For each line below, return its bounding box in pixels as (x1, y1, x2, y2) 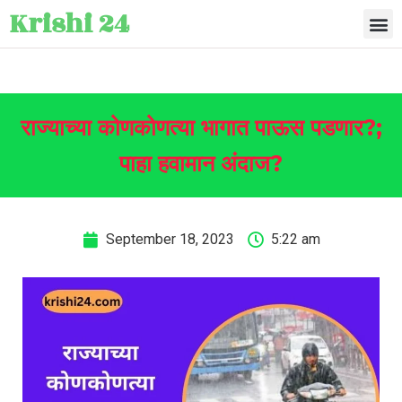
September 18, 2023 (105, 231, 234, 248)
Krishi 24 (9, 3, 129, 45)
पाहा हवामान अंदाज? (119, 150, 283, 177)
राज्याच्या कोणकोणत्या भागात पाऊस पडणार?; (20, 114, 382, 141)
